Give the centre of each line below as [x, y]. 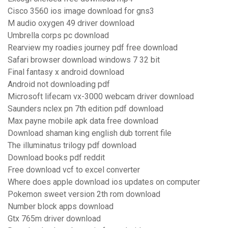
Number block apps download [61, 207]
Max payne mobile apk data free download [83, 121]
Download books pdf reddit [56, 158]
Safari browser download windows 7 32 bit [84, 60]
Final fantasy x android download [66, 72]
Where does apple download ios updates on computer [104, 182]
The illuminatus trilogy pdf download [72, 146]
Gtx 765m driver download [54, 219]
